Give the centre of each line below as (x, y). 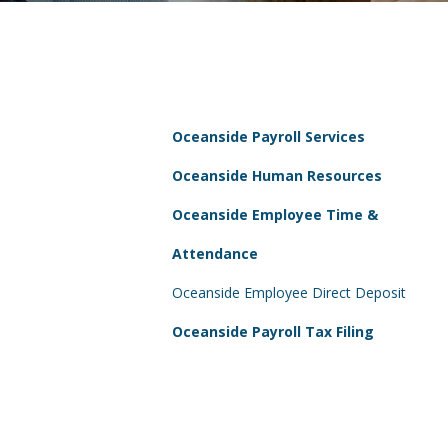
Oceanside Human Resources (277, 175)
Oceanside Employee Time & (275, 214)
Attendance (215, 253)
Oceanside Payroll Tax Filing (273, 331)
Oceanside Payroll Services (268, 136)
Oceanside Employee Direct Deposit (289, 292)
